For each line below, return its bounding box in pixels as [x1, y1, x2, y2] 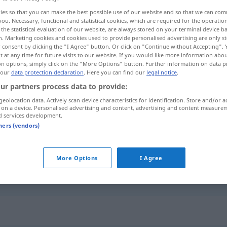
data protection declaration [11, 68, 84, 77]
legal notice [146, 68, 177, 77]
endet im [118, 147, 154, 158]
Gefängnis [94, 167, 129, 177]
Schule [96, 147, 119, 158]
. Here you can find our [84, 68, 146, 77]
